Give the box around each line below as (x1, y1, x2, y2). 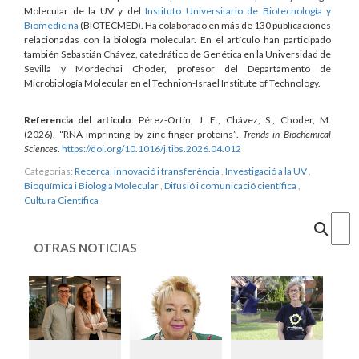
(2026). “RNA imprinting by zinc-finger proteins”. (24, 127, 243, 140)
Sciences (24, 142, 58, 155)
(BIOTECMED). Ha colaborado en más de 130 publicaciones (79, 18, 331, 31)
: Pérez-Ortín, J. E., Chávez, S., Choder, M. (131, 113, 332, 126)
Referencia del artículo (24, 113, 131, 126)
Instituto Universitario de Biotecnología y (145, 4, 331, 17)
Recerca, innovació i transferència (75, 164, 220, 177)
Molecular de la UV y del (24, 4, 145, 17)
